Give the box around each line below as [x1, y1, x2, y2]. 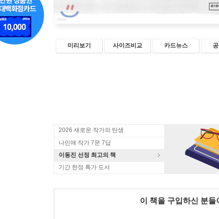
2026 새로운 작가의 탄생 [59, 127, 124, 134]
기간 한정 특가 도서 [59, 164, 110, 171]
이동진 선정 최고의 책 [59, 152, 116, 159]
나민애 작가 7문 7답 [59, 139, 111, 147]
